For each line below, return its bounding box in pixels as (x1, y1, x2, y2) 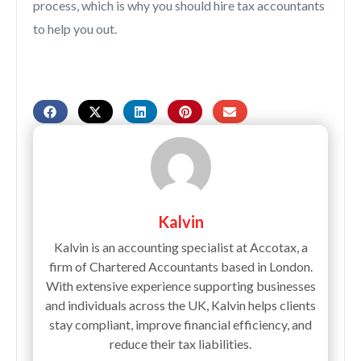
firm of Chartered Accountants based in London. (48, 258, 313, 274)
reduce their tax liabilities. (110, 335, 251, 351)
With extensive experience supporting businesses (45, 277, 316, 293)
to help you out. (33, 21, 117, 37)
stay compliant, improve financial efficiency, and (49, 316, 312, 332)
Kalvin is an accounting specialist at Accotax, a (53, 239, 308, 255)
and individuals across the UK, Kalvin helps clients (45, 297, 316, 313)
